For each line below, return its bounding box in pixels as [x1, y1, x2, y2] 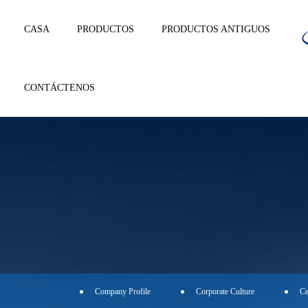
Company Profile [95, 287, 151, 296]
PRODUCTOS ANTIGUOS [162, 24, 270, 34]
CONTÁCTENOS [24, 82, 95, 93]
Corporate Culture [196, 287, 254, 296]
